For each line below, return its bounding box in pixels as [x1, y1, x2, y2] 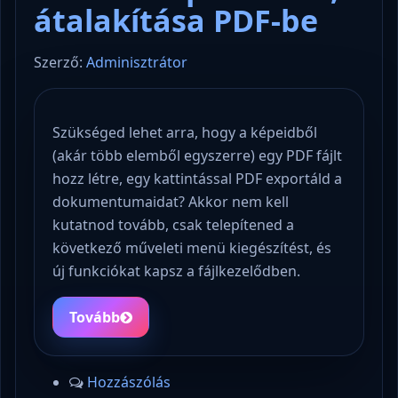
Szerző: [34, 52, 86, 73]
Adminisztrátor [86, 52, 187, 73]
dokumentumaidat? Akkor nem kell [52, 192, 289, 212]
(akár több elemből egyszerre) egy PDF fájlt [52, 146, 342, 166]
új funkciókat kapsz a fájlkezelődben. [52, 261, 300, 282]
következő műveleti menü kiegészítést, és [52, 238, 331, 259]
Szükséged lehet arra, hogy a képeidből [52, 123, 317, 143]
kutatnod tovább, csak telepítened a [52, 215, 294, 235]
